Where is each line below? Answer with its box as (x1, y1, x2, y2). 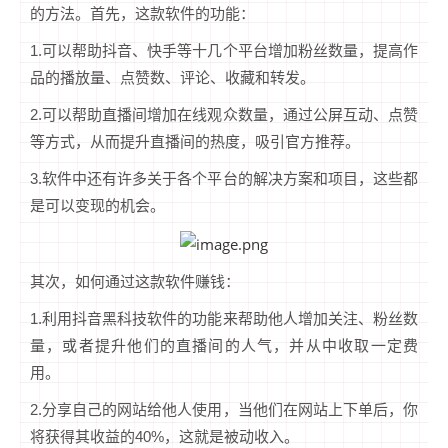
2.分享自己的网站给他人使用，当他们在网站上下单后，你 (30, 400, 418, 418)
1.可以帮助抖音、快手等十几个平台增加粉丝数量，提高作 (30, 42, 418, 60)
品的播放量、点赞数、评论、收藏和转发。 (30, 69, 315, 87)
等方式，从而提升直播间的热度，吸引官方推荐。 (30, 133, 360, 151)
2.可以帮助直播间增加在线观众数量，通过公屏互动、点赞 (30, 106, 418, 124)
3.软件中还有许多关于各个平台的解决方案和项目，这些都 (30, 170, 418, 188)
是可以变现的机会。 (30, 197, 165, 215)
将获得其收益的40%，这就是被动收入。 (30, 427, 299, 445)
